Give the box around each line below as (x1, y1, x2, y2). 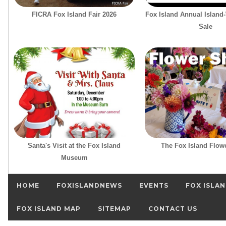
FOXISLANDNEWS (56, 182, 122, 190)
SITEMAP (98, 205, 131, 213)
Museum (61, 154, 88, 162)
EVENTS (139, 182, 168, 190)
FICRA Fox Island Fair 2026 (32, 11, 117, 19)
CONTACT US (148, 205, 197, 213)
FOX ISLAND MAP (17, 205, 81, 213)
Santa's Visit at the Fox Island (28, 142, 121, 150)
